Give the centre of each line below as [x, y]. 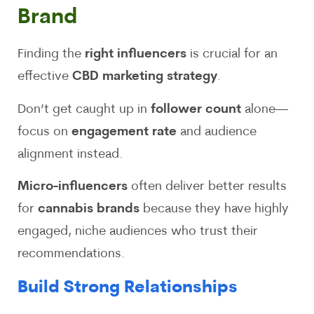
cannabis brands [89, 210]
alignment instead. [70, 154]
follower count [196, 109]
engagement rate [124, 132]
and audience [217, 132]
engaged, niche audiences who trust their [138, 232]
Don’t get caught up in [84, 109]
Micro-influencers [73, 187]
